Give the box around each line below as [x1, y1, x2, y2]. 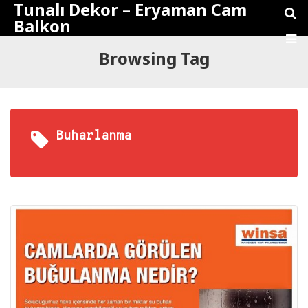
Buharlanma [56, 129, 131, 144]
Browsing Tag [98, 47, 210, 69]
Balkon [14, 14, 71, 37]
